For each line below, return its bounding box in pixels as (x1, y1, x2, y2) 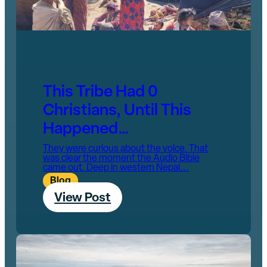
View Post (54, 192, 111, 205)
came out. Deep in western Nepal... (42, 163, 189, 173)
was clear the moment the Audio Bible (42, 154, 200, 164)
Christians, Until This (42, 103, 191, 119)
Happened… (42, 121, 129, 138)
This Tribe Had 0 (42, 84, 158, 101)
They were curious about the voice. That (42, 144, 208, 154)
